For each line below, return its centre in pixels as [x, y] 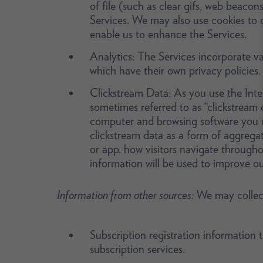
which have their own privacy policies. [175, 70]
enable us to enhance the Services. [168, 34]
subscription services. [137, 249]
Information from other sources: [125, 195]
